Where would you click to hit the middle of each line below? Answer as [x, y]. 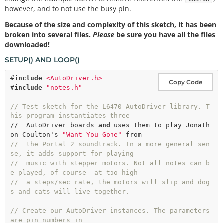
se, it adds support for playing [72, 154]
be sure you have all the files [165, 35]
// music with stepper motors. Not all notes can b [110, 163]
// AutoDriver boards [54, 125]
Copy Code [185, 82]
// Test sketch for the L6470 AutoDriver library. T [110, 107]
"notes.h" [64, 88]
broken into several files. [49, 35]
